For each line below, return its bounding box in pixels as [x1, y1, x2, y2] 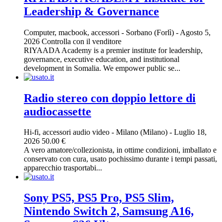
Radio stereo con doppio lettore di [24, 91, 196, 105]
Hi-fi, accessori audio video [24, 128, 110, 137]
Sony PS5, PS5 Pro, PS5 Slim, [24, 191, 174, 205]
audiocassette [24, 105, 91, 118]
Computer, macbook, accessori [24, 28, 119, 37]
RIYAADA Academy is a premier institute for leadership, [24, 46, 203, 55]
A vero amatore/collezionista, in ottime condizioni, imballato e [24, 146, 217, 155]
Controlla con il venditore [42, 37, 121, 46]
